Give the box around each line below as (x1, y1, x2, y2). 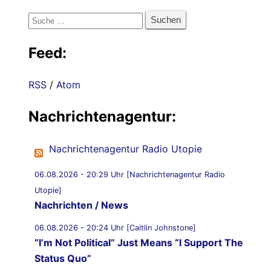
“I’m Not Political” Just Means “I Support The (34, 237, 243, 249)
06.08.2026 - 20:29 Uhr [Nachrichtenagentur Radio (34, 170, 225, 180)
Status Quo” (34, 252, 91, 265)
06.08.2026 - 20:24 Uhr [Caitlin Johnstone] (34, 223, 196, 233)
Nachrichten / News (34, 199, 128, 212)
